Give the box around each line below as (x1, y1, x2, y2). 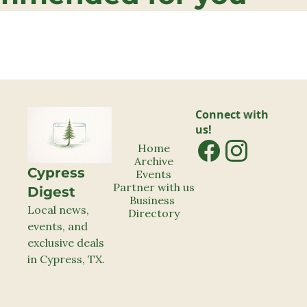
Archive (134, 153, 173, 168)
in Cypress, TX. (27, 252, 105, 267)
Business (130, 193, 175, 207)
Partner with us (112, 180, 195, 194)
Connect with (195, 107, 269, 123)
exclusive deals (27, 236, 104, 250)
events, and (27, 219, 88, 234)
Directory (127, 206, 180, 220)
